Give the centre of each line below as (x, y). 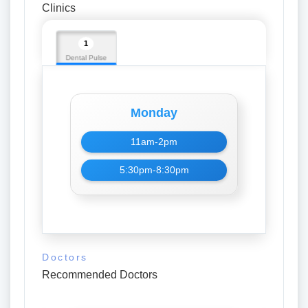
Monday (154, 113)
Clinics (59, 8)
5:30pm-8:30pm (154, 170)
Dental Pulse (86, 58)
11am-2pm (154, 142)
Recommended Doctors (100, 275)
